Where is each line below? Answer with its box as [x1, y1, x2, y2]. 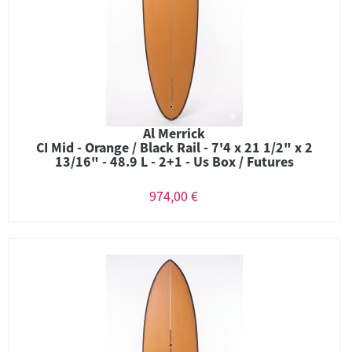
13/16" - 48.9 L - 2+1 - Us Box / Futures [54, 152, 294, 170]
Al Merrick [143, 124, 205, 142]
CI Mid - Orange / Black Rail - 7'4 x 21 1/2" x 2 [35, 138, 313, 156]
